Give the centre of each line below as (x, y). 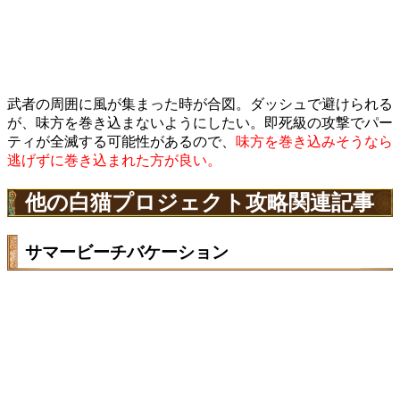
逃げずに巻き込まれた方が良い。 (114, 161)
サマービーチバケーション (127, 253)
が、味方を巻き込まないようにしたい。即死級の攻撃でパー (200, 123)
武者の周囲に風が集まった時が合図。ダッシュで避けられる (200, 104)
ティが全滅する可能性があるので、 (121, 142)
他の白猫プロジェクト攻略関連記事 (200, 203)
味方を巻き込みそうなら (314, 142)
